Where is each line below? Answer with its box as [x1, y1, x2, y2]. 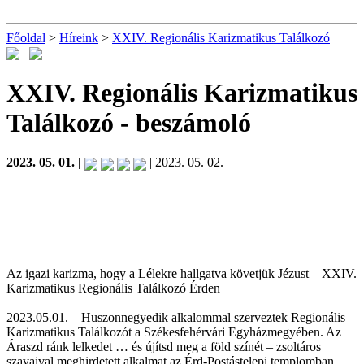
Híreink [59, 31, 98, 45]
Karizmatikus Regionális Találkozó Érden [6, 280, 220, 295]
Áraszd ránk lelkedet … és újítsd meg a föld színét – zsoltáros [6, 339, 321, 353]
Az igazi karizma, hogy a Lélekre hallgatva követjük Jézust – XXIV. [6, 266, 357, 280]
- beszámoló [120, 107, 251, 137]
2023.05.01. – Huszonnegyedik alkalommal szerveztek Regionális [6, 310, 345, 324]
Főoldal [6, 31, 45, 45]
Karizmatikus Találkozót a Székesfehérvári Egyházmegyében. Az [6, 324, 341, 339]
